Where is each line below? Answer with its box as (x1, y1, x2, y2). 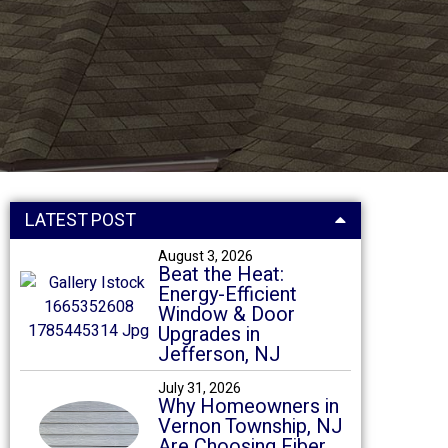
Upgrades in (157, 320, 260, 349)
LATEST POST (25, 207, 136, 234)
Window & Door (157, 300, 295, 329)
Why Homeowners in (157, 392, 339, 421)
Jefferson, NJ (157, 340, 281, 369)
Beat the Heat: (157, 260, 284, 289)
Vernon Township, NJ (157, 412, 343, 441)
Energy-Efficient (157, 280, 297, 309)
